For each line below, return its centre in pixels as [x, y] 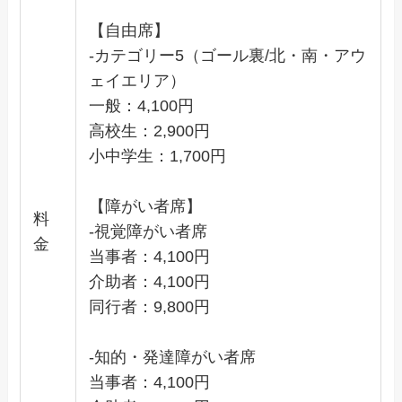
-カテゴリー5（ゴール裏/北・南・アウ [227, 55]
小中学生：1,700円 [157, 156]
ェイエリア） [137, 80]
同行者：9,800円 [149, 306]
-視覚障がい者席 [148, 231]
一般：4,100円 [141, 105]
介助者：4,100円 [149, 281]
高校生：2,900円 [149, 131]
